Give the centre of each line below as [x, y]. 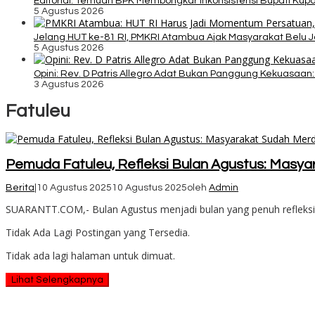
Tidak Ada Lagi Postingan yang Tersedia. [98, 233]
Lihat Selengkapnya [57, 280]
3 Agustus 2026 [69, 85]
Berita [20, 188]
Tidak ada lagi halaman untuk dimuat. [90, 256]
